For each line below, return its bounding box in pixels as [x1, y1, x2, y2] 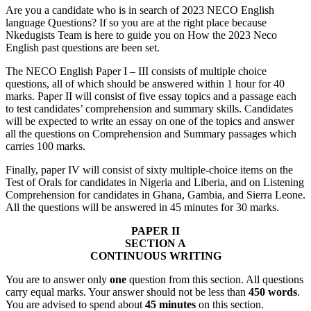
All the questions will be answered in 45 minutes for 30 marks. [6, 201, 279, 213]
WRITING [166, 249, 221, 262]
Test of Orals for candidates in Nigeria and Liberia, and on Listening [6, 176, 304, 188]
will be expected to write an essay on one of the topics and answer [6, 115, 294, 127]
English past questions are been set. [6, 41, 160, 53]
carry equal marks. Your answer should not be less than [6, 285, 249, 298]
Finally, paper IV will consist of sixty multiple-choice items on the [6, 163, 293, 176]
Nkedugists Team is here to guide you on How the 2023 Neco [6, 28, 277, 41]
